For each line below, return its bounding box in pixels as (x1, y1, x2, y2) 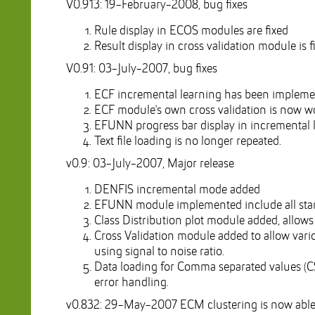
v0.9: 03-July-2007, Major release (66, 157, 234, 170)
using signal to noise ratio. (94, 245, 224, 258)
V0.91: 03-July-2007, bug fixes (66, 63, 217, 75)
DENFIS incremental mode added (94, 184, 260, 196)
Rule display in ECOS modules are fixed (94, 25, 288, 37)
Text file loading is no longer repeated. (94, 135, 281, 148)
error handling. (94, 276, 169, 289)
